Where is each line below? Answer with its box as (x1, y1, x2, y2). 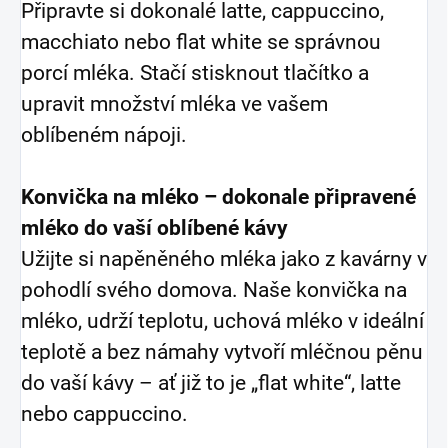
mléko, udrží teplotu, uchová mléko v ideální (21, 308, 424, 334)
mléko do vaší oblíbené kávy (21, 215, 288, 241)
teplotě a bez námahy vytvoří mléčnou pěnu (21, 339, 423, 365)
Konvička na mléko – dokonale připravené (21, 184, 416, 210)
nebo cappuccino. (21, 401, 188, 427)
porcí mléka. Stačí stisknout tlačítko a (21, 60, 369, 86)
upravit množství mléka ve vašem (21, 91, 328, 117)
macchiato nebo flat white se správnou (21, 29, 381, 55)
